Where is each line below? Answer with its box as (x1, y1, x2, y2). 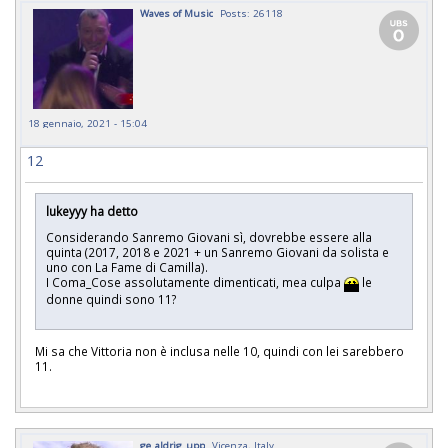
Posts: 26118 (220, 5, 283, 20)
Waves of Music (140, 5, 213, 20)
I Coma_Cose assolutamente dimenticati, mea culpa (46, 274, 344, 291)
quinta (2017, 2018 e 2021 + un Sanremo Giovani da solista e (46, 244, 389, 261)
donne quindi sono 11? (46, 290, 182, 307)
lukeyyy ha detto (46, 202, 138, 219)
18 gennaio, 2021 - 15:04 (28, 115, 147, 130)
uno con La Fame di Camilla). (46, 259, 208, 276)
